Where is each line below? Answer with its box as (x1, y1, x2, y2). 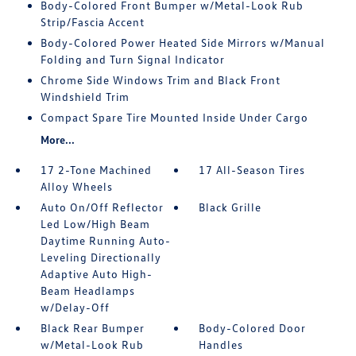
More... (40, 133, 75, 146)
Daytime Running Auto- (40, 234, 171, 247)
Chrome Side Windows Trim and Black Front (40, 73, 281, 87)
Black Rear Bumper (40, 321, 145, 335)
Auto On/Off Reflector (40, 200, 164, 214)
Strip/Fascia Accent (40, 15, 145, 29)
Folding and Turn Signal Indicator (40, 52, 225, 66)
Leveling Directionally (40, 250, 161, 264)
